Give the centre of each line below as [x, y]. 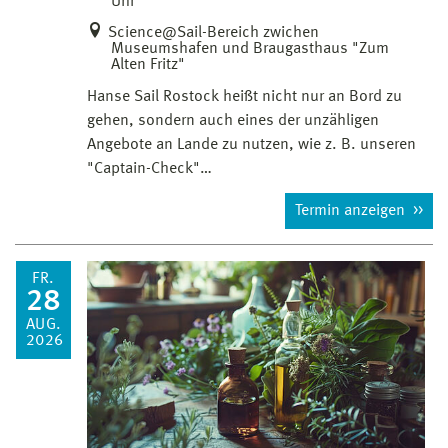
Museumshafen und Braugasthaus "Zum [250, 48]
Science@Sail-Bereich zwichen [213, 32]
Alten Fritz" [148, 64]
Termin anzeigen [352, 210]
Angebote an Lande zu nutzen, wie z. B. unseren [251, 144]
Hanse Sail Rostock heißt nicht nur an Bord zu [244, 96]
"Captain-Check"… [149, 168]
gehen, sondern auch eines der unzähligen [233, 120]
